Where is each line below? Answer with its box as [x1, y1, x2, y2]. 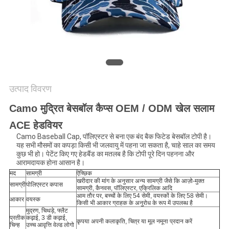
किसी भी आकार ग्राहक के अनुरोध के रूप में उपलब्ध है [76, 199, 193, 207]
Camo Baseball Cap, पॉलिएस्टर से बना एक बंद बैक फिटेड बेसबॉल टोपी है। [16, 132, 212, 141]
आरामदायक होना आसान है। [16, 158, 85, 167]
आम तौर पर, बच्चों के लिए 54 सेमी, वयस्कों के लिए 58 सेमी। [76, 192, 208, 200]
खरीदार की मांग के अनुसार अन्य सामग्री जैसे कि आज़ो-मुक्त [76, 177, 204, 185]
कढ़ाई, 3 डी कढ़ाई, [26, 214, 67, 222]
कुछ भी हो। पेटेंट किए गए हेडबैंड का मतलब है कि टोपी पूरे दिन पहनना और [16, 150, 194, 158]
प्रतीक [9, 214, 25, 222]
